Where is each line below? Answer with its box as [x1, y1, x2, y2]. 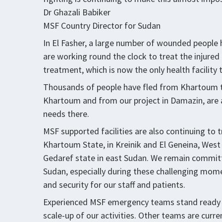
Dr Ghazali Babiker [43, 6, 111, 18]
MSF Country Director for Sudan [43, 20, 161, 31]
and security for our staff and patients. [43, 179, 185, 190]
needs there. [43, 108, 89, 119]
